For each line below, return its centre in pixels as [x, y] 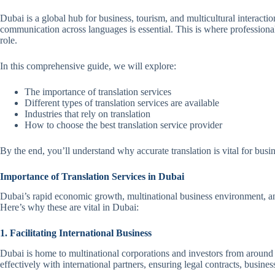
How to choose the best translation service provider [123, 125]
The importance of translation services [98, 91]
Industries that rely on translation [87, 114]
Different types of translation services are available [122, 103]
